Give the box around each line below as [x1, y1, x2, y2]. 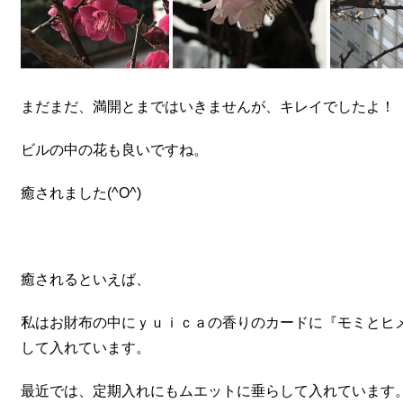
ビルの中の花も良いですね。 [20, 142, 208, 157]
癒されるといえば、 [20, 272, 150, 287]
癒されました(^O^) [20, 185, 141, 201]
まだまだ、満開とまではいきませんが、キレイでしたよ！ [20, 99, 395, 114]
